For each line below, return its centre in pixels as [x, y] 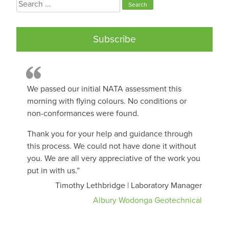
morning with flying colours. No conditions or [107, 101]
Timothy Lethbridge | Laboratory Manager [129, 185]
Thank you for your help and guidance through [110, 133]
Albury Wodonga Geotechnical [147, 200]
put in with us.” [53, 170]
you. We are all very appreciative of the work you [114, 158]
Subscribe [114, 39]
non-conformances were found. [83, 113]
